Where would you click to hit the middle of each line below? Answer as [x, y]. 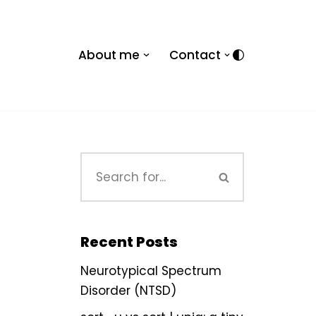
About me [109, 55]
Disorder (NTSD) [128, 291]
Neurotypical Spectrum [151, 271]
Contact [195, 55]
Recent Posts [129, 242]
